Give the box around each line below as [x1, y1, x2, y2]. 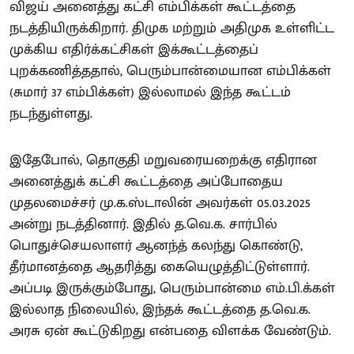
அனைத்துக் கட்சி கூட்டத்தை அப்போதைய [9, 170, 283, 194]
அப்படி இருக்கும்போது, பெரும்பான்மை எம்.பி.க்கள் [9, 277, 335, 300]
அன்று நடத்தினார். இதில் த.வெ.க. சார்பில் [9, 213, 277, 236]
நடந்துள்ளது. [9, 102, 92, 126]
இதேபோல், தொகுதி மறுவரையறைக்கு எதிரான [9, 149, 317, 172]
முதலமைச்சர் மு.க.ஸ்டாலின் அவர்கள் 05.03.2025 [9, 191, 311, 215]
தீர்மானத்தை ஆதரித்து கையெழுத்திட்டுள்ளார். [9, 255, 310, 279]
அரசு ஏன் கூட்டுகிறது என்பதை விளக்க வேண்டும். [9, 319, 331, 343]
